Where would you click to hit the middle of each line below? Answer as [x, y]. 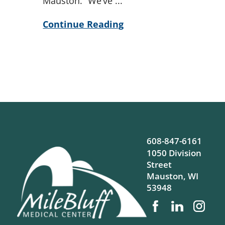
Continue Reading [83, 24]
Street [159, 164]
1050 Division [174, 153]
